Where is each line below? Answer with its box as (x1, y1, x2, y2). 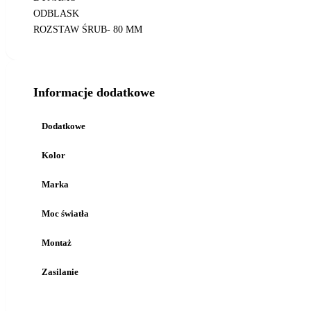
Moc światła (42, 208, 89, 219)
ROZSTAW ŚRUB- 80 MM (33, 24, 142, 35)
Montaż (42, 237, 72, 248)
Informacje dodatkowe (33, 85, 155, 99)
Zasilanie (42, 267, 78, 277)
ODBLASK (33, 8, 79, 19)
